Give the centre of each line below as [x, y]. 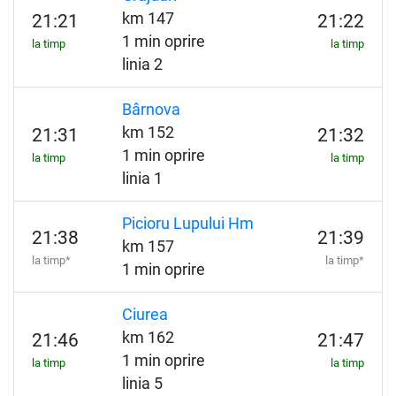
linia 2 [142, 65]
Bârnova [151, 110]
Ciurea [145, 315]
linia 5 [142, 384]
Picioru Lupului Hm [187, 224]
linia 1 [142, 179]
